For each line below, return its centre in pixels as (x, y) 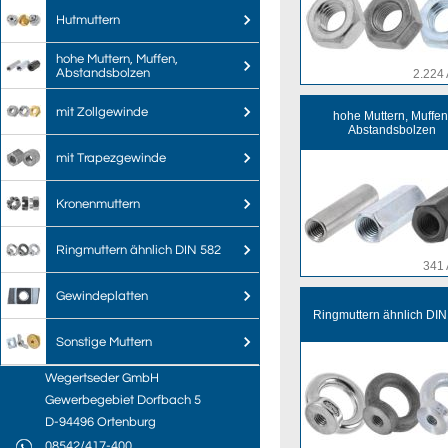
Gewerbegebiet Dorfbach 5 (123, 400)
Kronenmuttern (98, 203)
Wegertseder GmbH (102, 378)
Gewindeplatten (102, 295)
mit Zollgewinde (102, 111)
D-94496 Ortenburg (100, 422)
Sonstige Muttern (104, 341)
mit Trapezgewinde (111, 157)
